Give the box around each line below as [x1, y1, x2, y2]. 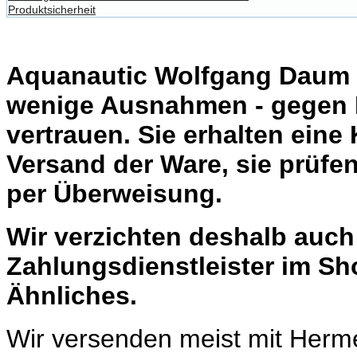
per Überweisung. [6, 178, 222, 208]
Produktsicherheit [8, 3, 96, 17]
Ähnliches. [6, 280, 137, 310]
